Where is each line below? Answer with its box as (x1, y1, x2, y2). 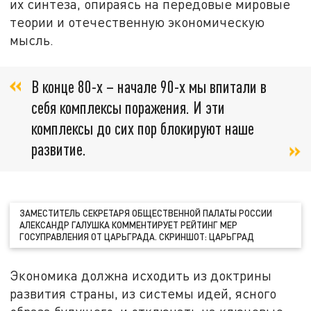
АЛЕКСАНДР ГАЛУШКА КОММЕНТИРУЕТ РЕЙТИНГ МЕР (19, 219, 238, 230)
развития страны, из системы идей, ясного (10, 285, 277, 301)
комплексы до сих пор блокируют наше (31, 118, 254, 139)
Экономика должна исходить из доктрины (10, 267, 272, 283)
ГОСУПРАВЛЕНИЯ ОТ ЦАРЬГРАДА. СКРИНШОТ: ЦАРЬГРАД (19, 230, 255, 242)
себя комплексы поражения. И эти (31, 97, 225, 118)
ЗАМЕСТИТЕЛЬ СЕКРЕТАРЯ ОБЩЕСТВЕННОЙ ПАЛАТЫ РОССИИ (19, 207, 273, 219)
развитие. (31, 139, 86, 160)
